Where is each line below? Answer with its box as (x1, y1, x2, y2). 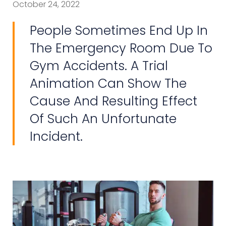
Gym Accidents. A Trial (30, 56, 168, 75)
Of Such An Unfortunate (30, 109, 177, 128)
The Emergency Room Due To (30, 39, 212, 57)
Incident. (30, 127, 83, 145)
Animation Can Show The (30, 74, 187, 92)
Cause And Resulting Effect (30, 92, 197, 110)
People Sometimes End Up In (30, 21, 208, 39)
